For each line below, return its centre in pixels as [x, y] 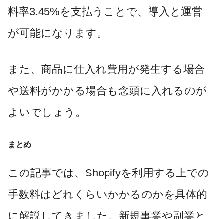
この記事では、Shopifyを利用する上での [109, 173]
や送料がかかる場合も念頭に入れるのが [107, 91]
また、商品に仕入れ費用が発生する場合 [106, 69]
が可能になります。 [58, 33]
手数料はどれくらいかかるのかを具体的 [108, 194]
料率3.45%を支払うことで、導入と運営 [105, 12]
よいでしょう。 [47, 112]
